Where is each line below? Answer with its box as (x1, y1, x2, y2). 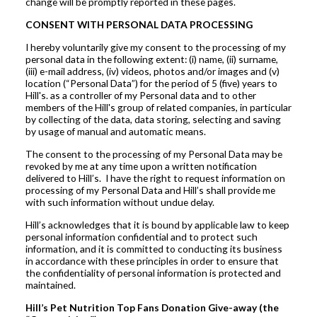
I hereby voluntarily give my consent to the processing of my (25, 41, 286, 54)
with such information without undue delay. (25, 196, 214, 209)
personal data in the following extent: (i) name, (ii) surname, (25, 53, 278, 66)
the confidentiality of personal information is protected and (25, 267, 281, 279)
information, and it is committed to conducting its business (25, 243, 282, 255)
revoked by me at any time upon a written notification (25, 160, 257, 173)
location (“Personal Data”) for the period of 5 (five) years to (25, 77, 277, 90)
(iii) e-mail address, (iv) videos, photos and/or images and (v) (25, 65, 279, 78)
